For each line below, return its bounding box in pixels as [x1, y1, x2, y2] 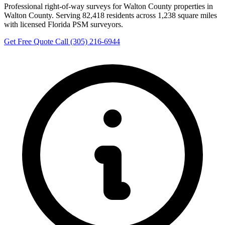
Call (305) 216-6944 [55, 37, 120, 46]
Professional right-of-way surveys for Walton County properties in [4, 2, 213, 11]
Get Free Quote [4, 37, 55, 46]
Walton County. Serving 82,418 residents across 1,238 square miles [4, 11, 217, 20]
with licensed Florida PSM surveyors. [4, 20, 123, 29]
